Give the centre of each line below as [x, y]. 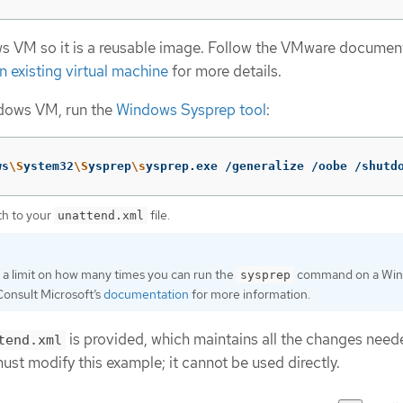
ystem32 [49, 166]
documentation [146, 294]
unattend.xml [101, 215]
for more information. [250, 294]
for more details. [225, 72]
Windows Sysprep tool [191, 109]
